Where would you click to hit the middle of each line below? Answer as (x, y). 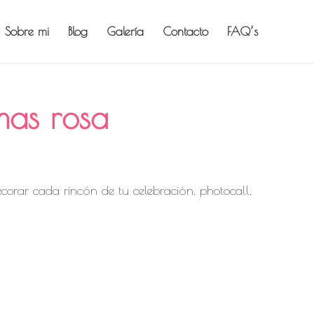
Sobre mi (27, 32)
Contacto (185, 32)
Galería (125, 32)
